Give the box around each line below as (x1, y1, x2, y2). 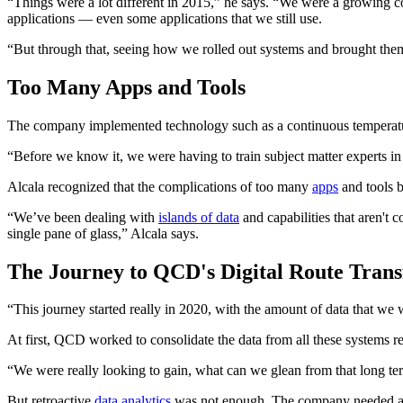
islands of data (158, 209, 239, 225)
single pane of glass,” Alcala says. (7, 225, 199, 241)
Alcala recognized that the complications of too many (7, 178, 312, 194)
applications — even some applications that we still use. (7, 10, 322, 26)
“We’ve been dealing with (7, 209, 158, 225)
